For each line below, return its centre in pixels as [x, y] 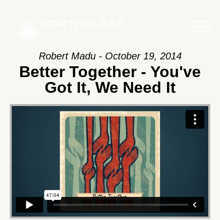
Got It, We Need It [110, 87]
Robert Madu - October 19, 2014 [110, 56]
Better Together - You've [110, 72]
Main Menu [176, 28]
